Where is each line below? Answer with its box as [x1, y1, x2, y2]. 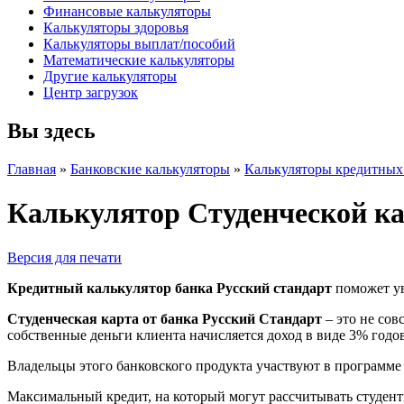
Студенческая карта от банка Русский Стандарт [7, 310, 322, 326]
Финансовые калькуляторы [43, 4, 211, 19]
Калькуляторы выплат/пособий [43, 36, 235, 51]
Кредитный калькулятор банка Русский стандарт [7, 280, 332, 296]
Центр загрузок [43, 85, 138, 100]
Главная [7, 161, 56, 177]
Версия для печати [7, 249, 122, 265]
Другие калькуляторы [43, 69, 177, 84]
